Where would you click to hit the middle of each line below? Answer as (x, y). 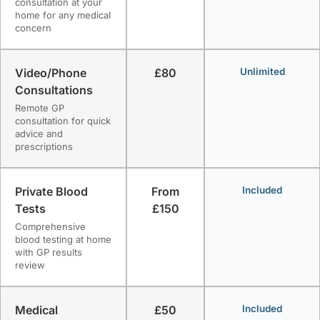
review (30, 265)
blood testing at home (63, 239)
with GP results (49, 252)
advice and (39, 133)
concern (33, 27)
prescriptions (44, 146)
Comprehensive (50, 226)
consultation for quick (63, 120)
